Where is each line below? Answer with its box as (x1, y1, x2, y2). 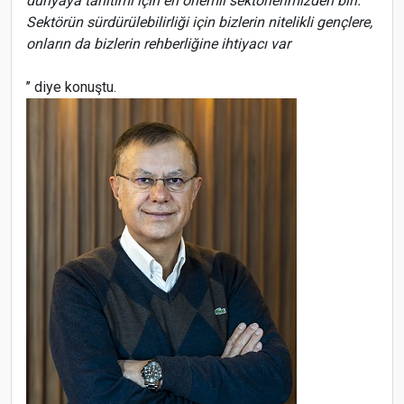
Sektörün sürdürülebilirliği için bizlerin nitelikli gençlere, (26, 14, 372, 31)
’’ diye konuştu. (26, 78, 116, 96)
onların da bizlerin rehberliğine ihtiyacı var (26, 35, 290, 52)
